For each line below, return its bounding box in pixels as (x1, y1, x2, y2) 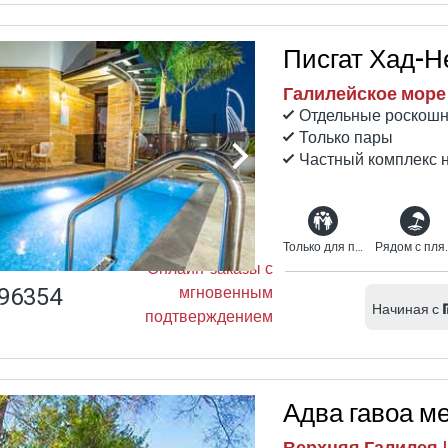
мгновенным (179, 280, 273, 305)
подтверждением (145, 304, 273, 329)
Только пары (299, 125, 393, 150)
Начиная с (372, 298, 439, 320)
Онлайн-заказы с (147, 256, 273, 281)
